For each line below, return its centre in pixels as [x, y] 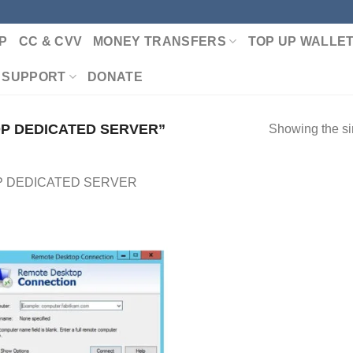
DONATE [115, 77]
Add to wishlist [117, 272]
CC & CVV [50, 41]
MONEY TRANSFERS [160, 41]
